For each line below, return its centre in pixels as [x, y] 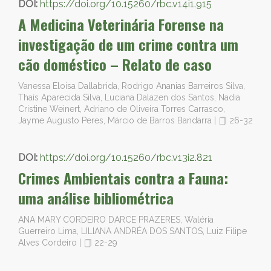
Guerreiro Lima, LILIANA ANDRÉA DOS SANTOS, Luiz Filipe [132, 231]
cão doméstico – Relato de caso [115, 64]
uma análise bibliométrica [96, 198]
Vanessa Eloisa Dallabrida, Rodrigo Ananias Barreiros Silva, [132, 86]
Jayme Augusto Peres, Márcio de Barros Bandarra [116, 120]
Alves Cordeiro [49, 243]
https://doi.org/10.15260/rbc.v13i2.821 [126, 158]
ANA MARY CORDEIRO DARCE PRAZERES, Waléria [116, 220]
